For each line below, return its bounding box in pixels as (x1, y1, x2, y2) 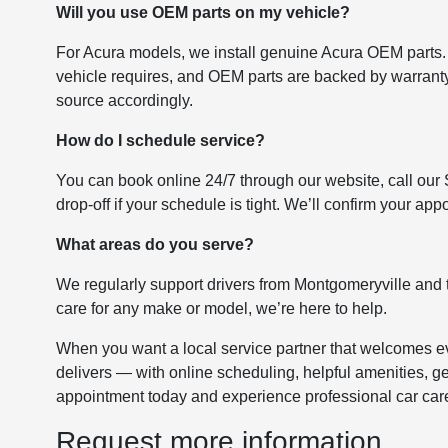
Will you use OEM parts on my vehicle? (56, 3, 351, 21)
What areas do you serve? (56, 235, 255, 253)
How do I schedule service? (56, 131, 266, 149)
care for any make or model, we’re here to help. (56, 299, 388, 317)
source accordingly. (56, 91, 194, 109)
